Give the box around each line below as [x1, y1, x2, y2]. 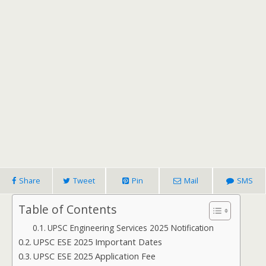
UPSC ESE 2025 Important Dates [33, 236, 162, 248]
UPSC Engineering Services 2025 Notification [47, 222, 214, 233]
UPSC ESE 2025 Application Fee [33, 251, 156, 262]
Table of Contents [18, 201, 116, 218]
